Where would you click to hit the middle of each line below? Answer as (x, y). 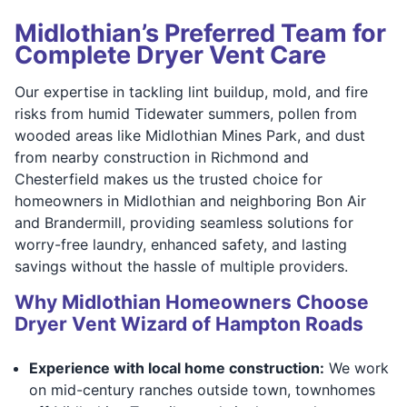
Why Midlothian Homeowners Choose (192, 302)
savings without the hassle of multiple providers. (181, 266)
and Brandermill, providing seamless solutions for (184, 222)
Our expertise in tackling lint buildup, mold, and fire (191, 91)
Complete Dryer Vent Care (170, 55)
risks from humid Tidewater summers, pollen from (186, 113)
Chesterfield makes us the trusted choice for (169, 179)
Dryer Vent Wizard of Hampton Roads (189, 323)
